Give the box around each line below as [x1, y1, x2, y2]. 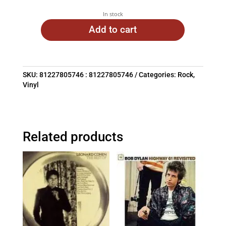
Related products [22, 129, 123, 145]
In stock [102, 10, 123, 18]
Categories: [138, 71, 178, 79]
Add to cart [89, 24, 137, 36]
